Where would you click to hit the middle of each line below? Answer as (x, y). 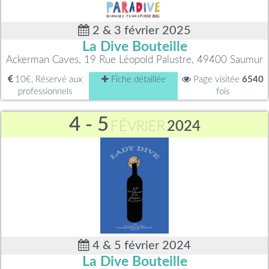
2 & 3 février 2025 (140, 31)
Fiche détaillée (137, 80)
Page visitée (216, 80)
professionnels (45, 92)
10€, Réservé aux (47, 80)
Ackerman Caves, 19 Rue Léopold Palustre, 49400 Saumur (134, 60)
